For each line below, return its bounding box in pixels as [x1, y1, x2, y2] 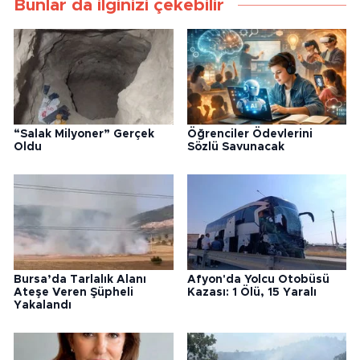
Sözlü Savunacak [186, 141, 284, 153]
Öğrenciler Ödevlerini [186, 129, 313, 141]
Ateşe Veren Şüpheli [14, 287, 133, 299]
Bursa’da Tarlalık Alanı [14, 274, 146, 286]
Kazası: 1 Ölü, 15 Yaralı [186, 287, 317, 299]
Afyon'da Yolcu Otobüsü [186, 274, 329, 286]
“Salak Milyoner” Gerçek [14, 129, 154, 141]
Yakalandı [14, 300, 72, 312]
